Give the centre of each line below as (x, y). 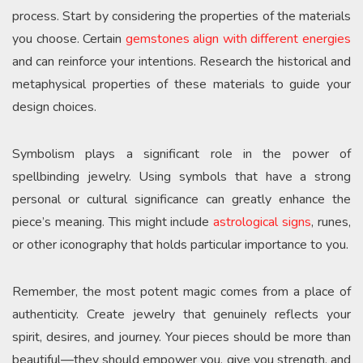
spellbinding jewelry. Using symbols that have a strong (181, 176)
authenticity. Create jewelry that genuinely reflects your (181, 314)
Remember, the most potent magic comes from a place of (181, 291)
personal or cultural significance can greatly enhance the (181, 199)
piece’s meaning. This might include (113, 222)
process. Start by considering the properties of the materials (181, 16)
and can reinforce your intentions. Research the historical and (181, 61)
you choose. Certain (69, 38)
